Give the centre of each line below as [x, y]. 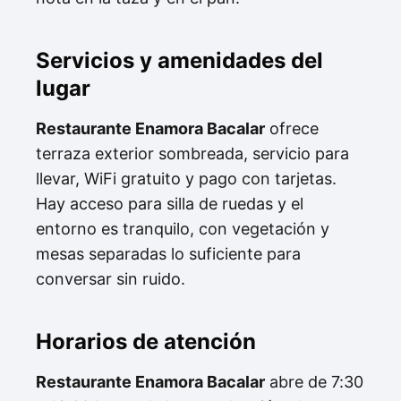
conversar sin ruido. [111, 279]
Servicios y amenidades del [179, 60]
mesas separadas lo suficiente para [168, 254]
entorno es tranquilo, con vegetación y [183, 229]
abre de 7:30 [314, 382]
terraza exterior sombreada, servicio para [192, 154]
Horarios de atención [146, 341]
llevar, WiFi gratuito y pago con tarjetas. [186, 179]
